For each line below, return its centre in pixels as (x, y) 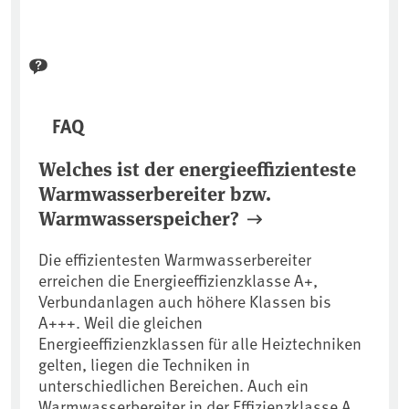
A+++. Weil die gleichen (121, 322)
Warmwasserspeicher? (139, 218)
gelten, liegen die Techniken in (144, 364)
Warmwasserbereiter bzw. (155, 193)
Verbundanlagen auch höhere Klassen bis (185, 301)
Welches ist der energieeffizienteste (197, 168)
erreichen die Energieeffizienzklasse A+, (178, 280)
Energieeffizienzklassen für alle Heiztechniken (200, 343)
